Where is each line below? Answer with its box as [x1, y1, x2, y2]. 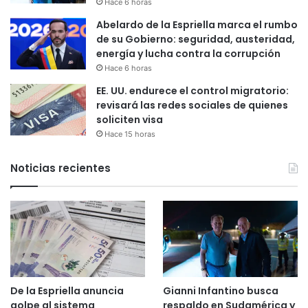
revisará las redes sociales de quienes [96, 98, 288, 112]
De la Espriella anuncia [10, 283, 124, 298]
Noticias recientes [10, 160, 111, 175]
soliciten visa [96, 112, 163, 126]
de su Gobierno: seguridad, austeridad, [96, 32, 295, 46]
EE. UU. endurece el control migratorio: [96, 83, 289, 98]
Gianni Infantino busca [162, 283, 278, 298]
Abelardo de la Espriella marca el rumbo [96, 17, 298, 32]
